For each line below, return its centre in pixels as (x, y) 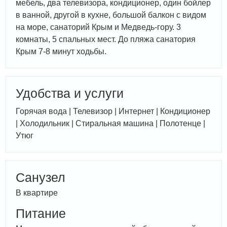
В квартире (37, 193)
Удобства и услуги (70, 93)
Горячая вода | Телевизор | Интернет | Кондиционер (113, 111)
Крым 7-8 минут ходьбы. (61, 51)
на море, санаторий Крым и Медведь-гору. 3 (98, 27)
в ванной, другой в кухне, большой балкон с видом (111, 15)
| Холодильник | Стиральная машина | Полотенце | (110, 123)
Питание (41, 213)
